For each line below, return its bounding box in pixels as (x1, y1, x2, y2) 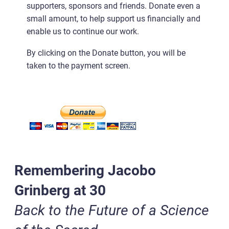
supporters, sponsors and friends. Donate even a (27, 1, 200, 11)
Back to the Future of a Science (14, 202, 209, 219)
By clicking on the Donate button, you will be (27, 48, 186, 58)
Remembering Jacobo (14, 162, 156, 179)
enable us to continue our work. (27, 27, 139, 37)
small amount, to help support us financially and (27, 14, 200, 24)
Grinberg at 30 (14, 182, 106, 199)
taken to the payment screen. (27, 60, 130, 71)
